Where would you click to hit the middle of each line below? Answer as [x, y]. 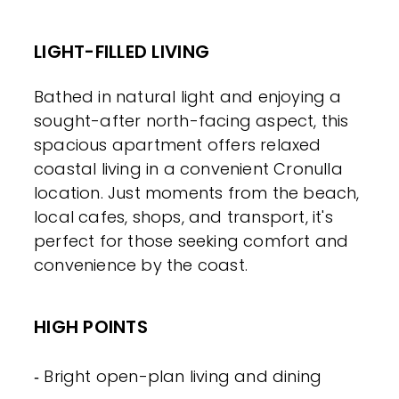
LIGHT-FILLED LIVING [122, 51]
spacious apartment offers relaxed [178, 144]
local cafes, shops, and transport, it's [183, 216]
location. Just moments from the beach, [197, 192]
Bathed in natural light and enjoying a [188, 96]
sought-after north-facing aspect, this [191, 120]
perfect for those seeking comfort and [191, 240]
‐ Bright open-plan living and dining [178, 376]
